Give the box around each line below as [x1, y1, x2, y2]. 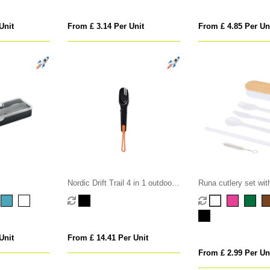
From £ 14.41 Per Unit [67, 233, 149, 243]
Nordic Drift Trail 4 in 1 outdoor [67, 178, 175, 188]
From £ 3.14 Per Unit [67, 22, 145, 31]
